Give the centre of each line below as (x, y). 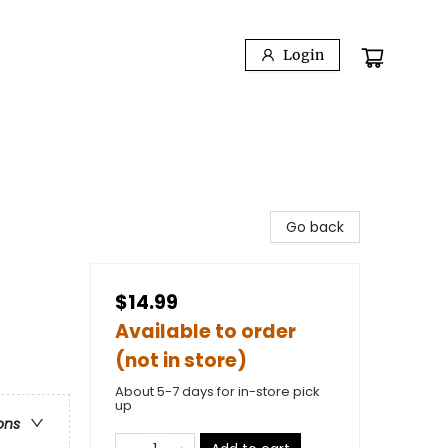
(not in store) (181, 360)
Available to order (205, 331)
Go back (315, 227)
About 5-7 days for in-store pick (217, 391)
